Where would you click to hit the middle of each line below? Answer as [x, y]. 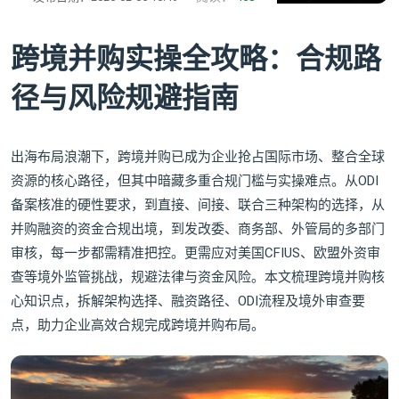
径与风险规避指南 [125, 98]
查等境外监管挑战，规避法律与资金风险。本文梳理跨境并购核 [198, 277]
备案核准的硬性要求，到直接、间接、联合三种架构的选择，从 [198, 205]
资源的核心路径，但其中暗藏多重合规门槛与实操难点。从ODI [195, 181]
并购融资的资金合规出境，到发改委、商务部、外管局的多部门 [198, 229]
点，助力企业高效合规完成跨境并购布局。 [138, 326]
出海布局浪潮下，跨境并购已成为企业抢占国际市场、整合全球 [198, 157]
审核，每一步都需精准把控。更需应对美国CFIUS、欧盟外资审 [195, 253]
